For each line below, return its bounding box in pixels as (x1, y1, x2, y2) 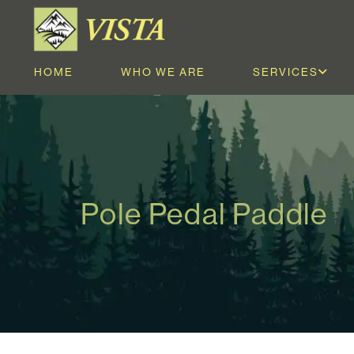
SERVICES (253, 64, 318, 79)
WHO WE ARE (121, 64, 205, 79)
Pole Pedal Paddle (81, 194, 329, 232)
